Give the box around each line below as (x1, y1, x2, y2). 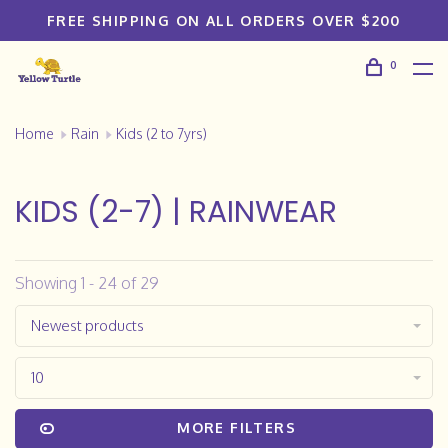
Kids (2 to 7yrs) (116, 125, 207, 142)
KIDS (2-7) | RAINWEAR (15, 191, 337, 233)
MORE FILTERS (177, 419, 297, 436)
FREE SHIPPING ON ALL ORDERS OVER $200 (47, 12, 401, 29)
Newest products (31, 316, 144, 335)
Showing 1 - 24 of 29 (15, 273, 159, 293)
